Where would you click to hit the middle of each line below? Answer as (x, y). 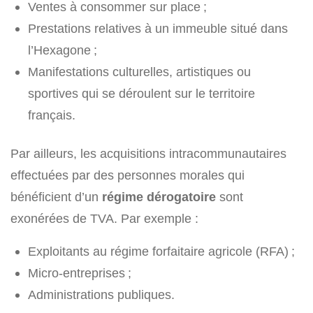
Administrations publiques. (101, 295)
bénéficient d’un (56, 197)
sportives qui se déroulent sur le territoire (141, 94)
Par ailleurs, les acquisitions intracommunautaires (148, 154)
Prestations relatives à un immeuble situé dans (158, 29)
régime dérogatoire (159, 197)
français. (52, 115)
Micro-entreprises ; (80, 273)
